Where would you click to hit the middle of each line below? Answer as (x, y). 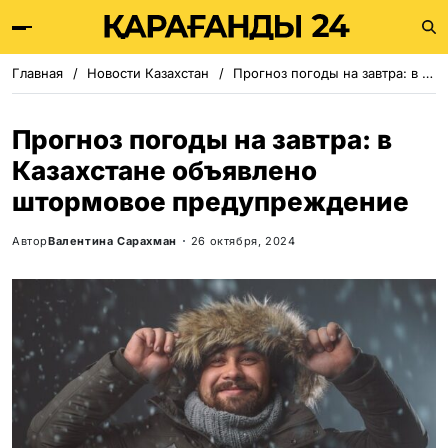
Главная (37, 73)
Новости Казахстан (148, 73)
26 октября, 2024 (243, 241)
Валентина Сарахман (112, 241)
